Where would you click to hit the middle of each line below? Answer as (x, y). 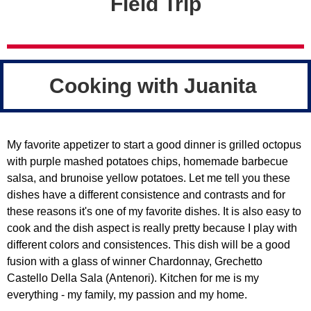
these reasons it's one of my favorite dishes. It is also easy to (154, 211)
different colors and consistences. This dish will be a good (149, 245)
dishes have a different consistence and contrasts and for (146, 195)
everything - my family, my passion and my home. (127, 295)
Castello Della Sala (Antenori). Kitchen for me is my (133, 278)
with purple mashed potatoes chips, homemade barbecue (148, 161)
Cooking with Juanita (155, 86)
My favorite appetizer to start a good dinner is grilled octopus (154, 145)
